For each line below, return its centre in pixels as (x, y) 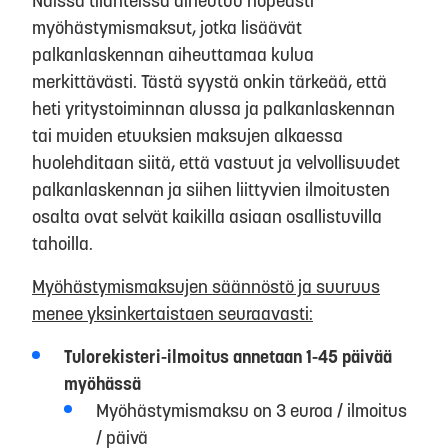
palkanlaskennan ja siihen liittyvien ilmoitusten (211, 189)
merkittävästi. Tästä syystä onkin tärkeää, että (209, 81)
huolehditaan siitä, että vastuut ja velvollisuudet (216, 162)
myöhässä (102, 383)
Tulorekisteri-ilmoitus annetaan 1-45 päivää (228, 356)
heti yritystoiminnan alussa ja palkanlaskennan (213, 108)
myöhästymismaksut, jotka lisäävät (167, 27)
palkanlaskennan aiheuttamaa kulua (173, 54)
